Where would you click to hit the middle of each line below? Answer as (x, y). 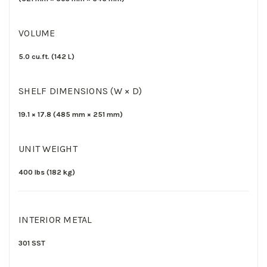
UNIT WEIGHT (48, 148)
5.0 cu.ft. (35, 56)
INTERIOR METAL (55, 219)
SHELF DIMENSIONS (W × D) (80, 91)
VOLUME (37, 33)
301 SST (32, 243)
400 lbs (32, 172)
